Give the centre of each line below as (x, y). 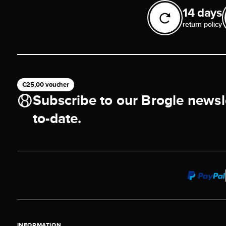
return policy (202, 24)
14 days (202, 13)
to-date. (57, 119)
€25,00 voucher (46, 85)
